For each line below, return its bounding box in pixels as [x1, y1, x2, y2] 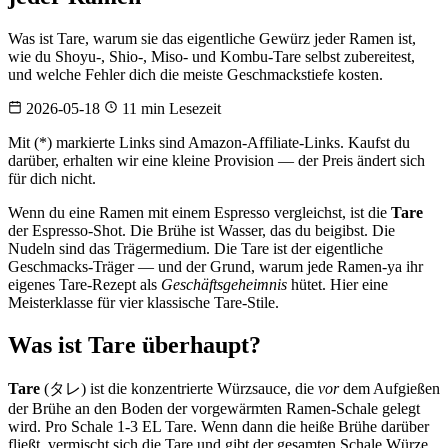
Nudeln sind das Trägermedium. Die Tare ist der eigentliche [8, 239, 383, 257]
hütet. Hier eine [287, 275, 388, 293]
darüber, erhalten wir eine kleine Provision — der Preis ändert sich [8, 151, 425, 169]
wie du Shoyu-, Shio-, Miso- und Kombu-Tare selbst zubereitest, [8, 47, 415, 65]
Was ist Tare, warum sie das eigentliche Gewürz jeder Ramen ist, [8, 29, 416, 47]
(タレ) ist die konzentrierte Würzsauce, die [40, 379, 318, 397]
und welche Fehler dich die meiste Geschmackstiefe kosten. [8, 65, 383, 83]
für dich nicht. [8, 169, 96, 187]
